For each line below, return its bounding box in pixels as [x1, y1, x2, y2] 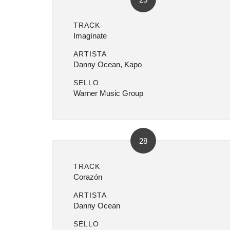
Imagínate [73, 31, 107, 40]
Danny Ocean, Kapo [73, 60, 142, 69]
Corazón [73, 172, 102, 181]
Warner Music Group [73, 89, 143, 98]
